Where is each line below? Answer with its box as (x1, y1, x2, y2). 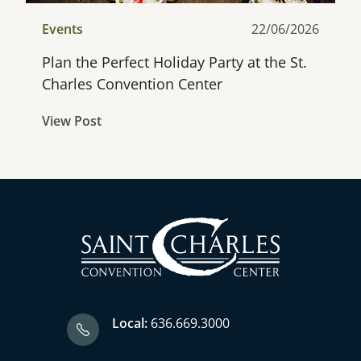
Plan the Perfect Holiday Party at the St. (42, 52, 307, 72)
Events (42, 20, 83, 38)
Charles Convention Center (42, 74, 222, 93)
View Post (42, 112, 102, 130)
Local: (111, 314, 147, 332)
